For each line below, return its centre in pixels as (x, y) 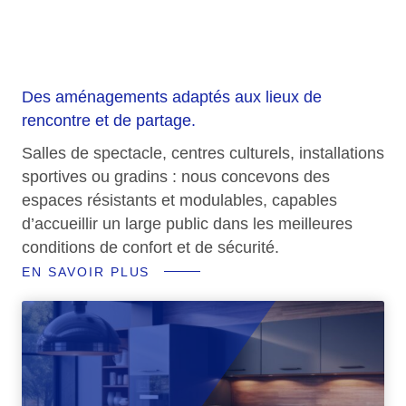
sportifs (107, 38)
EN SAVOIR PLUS (86, 271)
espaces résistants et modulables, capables (179, 200)
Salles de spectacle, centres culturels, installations (203, 153)
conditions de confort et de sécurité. (150, 247)
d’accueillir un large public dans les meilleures (187, 223)
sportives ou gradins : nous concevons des (176, 176)
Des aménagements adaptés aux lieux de (172, 97)
